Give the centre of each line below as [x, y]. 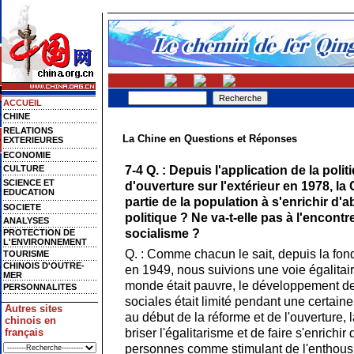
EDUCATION [29, 192]
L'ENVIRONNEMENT [45, 242]
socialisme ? [162, 233]
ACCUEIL [23, 103]
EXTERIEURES [33, 140]
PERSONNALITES [40, 287]
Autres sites [33, 309]
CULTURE [24, 168]
